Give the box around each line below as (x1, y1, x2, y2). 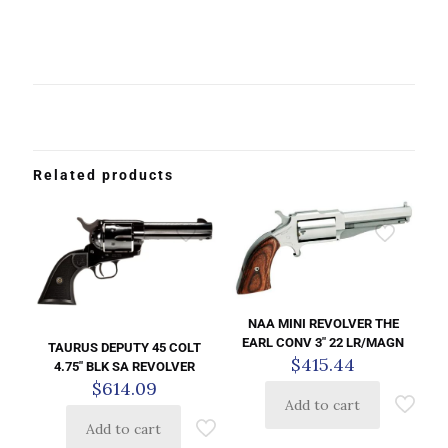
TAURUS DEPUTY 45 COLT (48, 339, 202, 355)
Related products (33, 167, 174, 184)
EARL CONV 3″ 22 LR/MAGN (242, 335, 405, 351)
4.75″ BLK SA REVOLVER (54, 358, 196, 374)
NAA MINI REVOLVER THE (247, 316, 399, 332)
